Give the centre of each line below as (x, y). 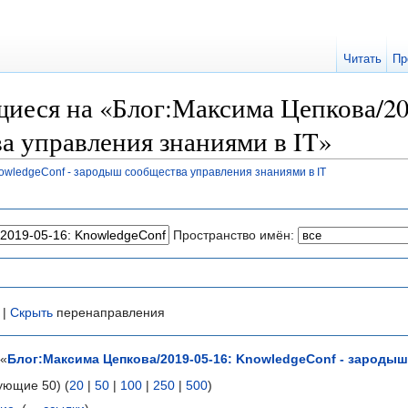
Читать (362, 59)
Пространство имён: (234, 235)
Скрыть (31, 313)
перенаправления (109, 313)
